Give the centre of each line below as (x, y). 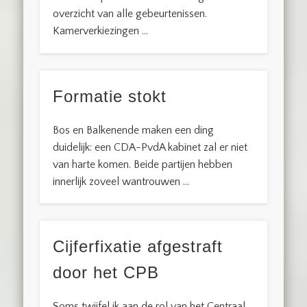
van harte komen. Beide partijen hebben (143, 164)
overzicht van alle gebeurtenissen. (130, 14)
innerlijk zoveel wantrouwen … (121, 181)
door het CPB (106, 273)
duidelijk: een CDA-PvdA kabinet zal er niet (150, 147)
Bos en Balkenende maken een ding (134, 130)
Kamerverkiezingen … (101, 31)
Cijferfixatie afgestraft (138, 247)
